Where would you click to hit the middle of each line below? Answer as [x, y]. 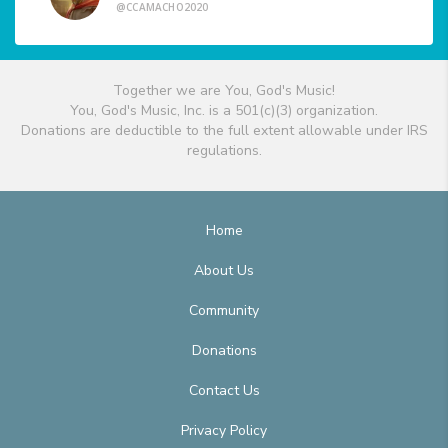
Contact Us [224, 391]
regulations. [224, 151]
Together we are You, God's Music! [224, 91]
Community [224, 311]
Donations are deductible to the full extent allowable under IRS [224, 131]
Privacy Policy [224, 431]
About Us [224, 271]
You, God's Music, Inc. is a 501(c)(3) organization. [224, 111]
